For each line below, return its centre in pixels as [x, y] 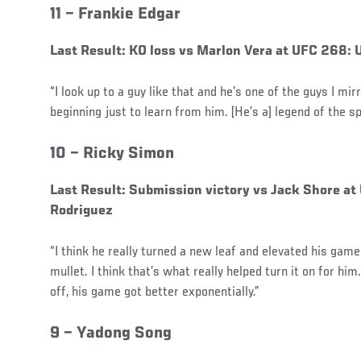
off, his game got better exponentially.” [155, 293]
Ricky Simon [129, 155]
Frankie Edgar [129, 15]
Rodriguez [81, 212]
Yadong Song [124, 334]
